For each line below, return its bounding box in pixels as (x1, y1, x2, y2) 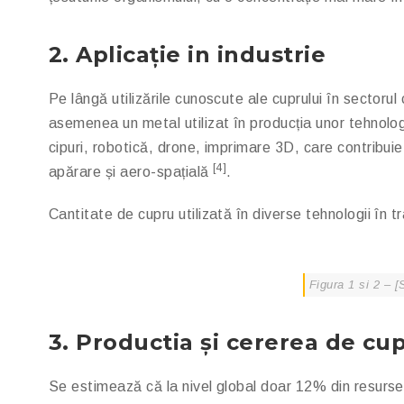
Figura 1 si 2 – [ (309, 278, 399, 291)
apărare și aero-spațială (49, 164, 213, 179)
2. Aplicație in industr (49, 41, 305, 68)
